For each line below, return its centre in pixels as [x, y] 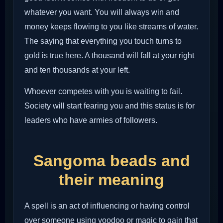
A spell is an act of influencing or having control [107, 206]
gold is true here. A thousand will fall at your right [109, 55]
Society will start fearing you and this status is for [110, 106]
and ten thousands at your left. [77, 70]
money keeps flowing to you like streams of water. [111, 26]
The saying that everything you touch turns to [103, 41]
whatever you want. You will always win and [102, 12]
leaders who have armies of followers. [91, 120]
